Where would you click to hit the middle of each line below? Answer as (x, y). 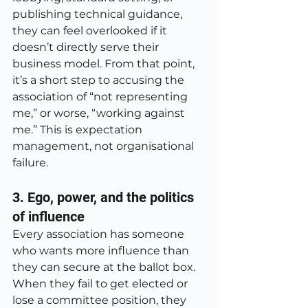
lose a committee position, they (101, 300)
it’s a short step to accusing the (100, 80)
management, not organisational (104, 146)
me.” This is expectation (79, 130)
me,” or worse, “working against (100, 113)
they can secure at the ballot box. (105, 267)
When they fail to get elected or (101, 284)
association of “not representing (101, 97)
